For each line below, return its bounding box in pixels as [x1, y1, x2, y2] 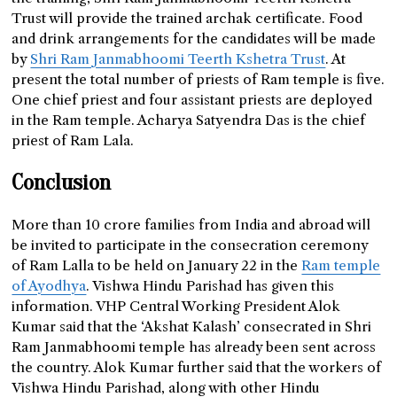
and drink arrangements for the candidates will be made [12, 30, 377, 48]
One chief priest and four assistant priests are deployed [12, 91, 373, 109]
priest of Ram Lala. [12, 132, 135, 150]
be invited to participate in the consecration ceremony [12, 237, 369, 254]
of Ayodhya [12, 277, 87, 295]
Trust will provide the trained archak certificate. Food [12, 10, 363, 27]
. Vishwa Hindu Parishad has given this [86, 277, 335, 295]
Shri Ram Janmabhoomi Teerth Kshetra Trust [30, 51, 326, 68]
